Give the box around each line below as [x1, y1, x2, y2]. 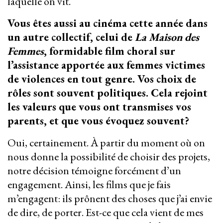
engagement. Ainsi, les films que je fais [7, 177, 171, 192]
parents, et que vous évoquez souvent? [7, 113, 192, 128]
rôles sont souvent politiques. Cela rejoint [7, 86, 208, 101]
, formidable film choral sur [44, 44, 175, 59]
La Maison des [135, 30, 199, 45]
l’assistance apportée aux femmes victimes [7, 58, 205, 73]
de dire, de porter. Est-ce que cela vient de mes [7, 205, 204, 220]
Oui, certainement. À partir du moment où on [7, 135, 205, 150]
